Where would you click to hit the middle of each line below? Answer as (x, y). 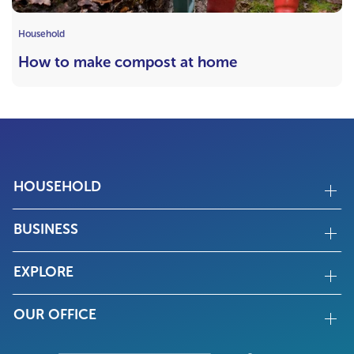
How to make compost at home (128, 62)
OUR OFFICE (55, 315)
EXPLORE (43, 272)
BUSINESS (46, 230)
